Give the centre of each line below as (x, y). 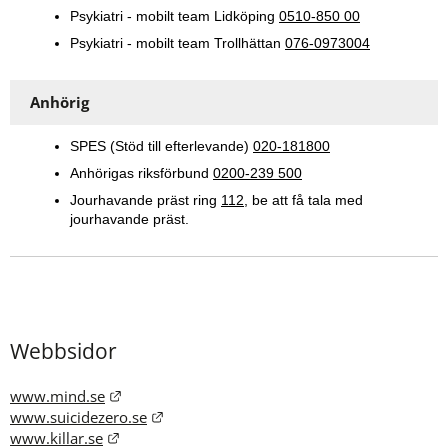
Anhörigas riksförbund (141, 173)
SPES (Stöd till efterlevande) (161, 146)
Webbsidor (63, 351)
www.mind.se (57, 396)
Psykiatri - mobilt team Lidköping (174, 16)
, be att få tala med (303, 200)
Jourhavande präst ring (145, 200)
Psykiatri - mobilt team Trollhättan (177, 43)
